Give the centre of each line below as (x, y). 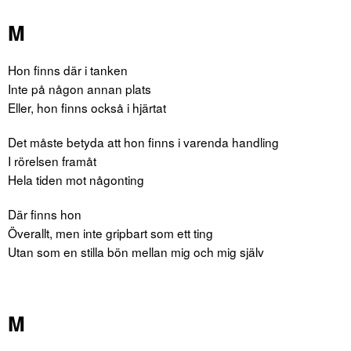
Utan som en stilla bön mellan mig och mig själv (136, 252)
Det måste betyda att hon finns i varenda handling (143, 142)
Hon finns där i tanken (68, 70)
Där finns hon (45, 214)
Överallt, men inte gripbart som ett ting (110, 233)
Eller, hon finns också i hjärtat (87, 108)
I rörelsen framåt (52, 161)
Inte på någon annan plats (80, 89)
